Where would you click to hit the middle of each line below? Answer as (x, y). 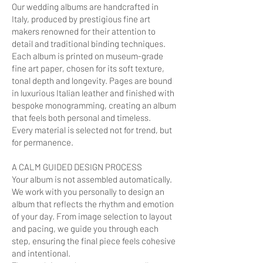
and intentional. (41, 253)
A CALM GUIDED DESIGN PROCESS (77, 167)
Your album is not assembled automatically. (92, 179)
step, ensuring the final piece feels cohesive (94, 241)
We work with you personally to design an (88, 191)
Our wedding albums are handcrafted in (85, 6)
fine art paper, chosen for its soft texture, (88, 68)
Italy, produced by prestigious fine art (81, 19)
